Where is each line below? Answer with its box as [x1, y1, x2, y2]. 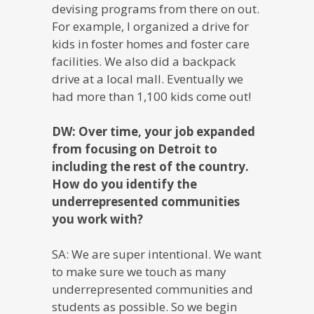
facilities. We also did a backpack [52, 53, 235, 69]
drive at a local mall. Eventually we [52, 70, 243, 87]
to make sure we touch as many [52, 263, 226, 280]
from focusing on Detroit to [52, 140, 217, 157]
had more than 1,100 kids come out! [52, 88, 251, 104]
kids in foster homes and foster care [52, 35, 250, 52]
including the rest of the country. [52, 158, 249, 175]
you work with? [52, 210, 143, 227]
